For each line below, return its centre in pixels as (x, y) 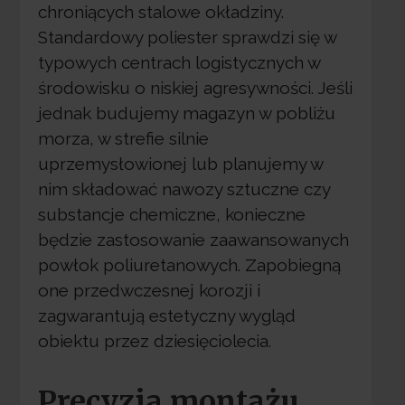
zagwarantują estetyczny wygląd (166, 316)
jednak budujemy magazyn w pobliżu (186, 113)
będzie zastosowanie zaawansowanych (193, 240)
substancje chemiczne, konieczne (171, 215)
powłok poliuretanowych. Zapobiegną (189, 265)
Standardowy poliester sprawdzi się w (187, 38)
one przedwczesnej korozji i (149, 291)
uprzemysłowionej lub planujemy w (180, 164)
